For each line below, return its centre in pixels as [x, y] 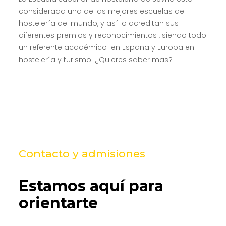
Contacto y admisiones [82, 153]
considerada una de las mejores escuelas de [101, 11]
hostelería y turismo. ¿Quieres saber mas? [95, 59]
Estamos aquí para [91, 186]
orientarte [58, 203]
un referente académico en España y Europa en [106, 47]
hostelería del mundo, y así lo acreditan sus [98, 23]
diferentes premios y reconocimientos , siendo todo [112, 35]
